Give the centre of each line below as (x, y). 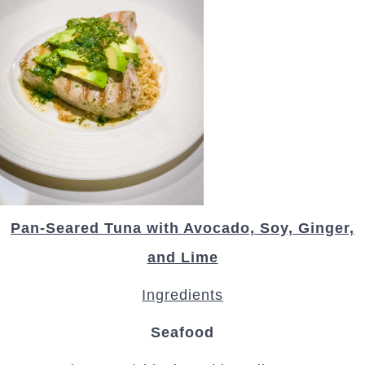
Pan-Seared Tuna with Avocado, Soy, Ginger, (182, 229)
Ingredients (182, 295)
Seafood (182, 333)
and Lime (182, 258)
